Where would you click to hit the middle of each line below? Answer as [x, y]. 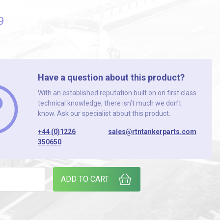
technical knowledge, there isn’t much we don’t [109, 103]
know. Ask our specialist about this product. [104, 113]
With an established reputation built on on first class [117, 93]
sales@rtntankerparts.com [152, 132]
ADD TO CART [85, 179]
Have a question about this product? [111, 77]
